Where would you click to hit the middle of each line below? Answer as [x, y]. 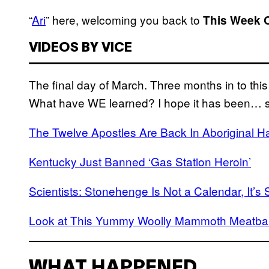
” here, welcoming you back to [124, 19]
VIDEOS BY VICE [80, 48]
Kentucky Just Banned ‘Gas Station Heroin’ [140, 161]
